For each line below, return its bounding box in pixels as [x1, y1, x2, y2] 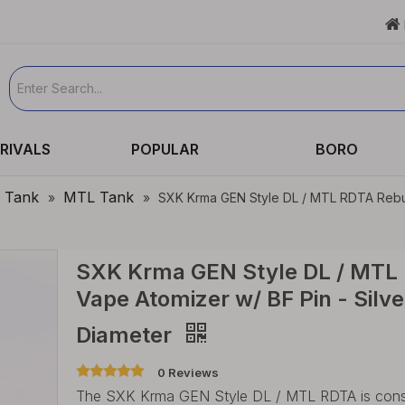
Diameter [76, 322, 177, 348]
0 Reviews [157, 365, 219, 380]
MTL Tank [63, 188, 134, 206]
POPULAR [130, 140, 199, 158]
